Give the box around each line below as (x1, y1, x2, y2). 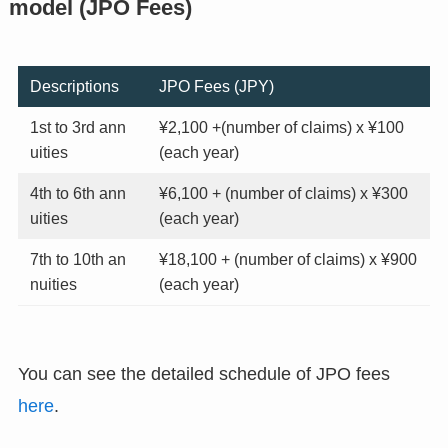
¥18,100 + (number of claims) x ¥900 (159, 249, 417, 268)
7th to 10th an (30, 249, 126, 268)
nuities (30, 274, 77, 293)
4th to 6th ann (30, 183, 126, 202)
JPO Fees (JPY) (159, 76, 274, 95)
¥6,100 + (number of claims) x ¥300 (159, 183, 408, 202)
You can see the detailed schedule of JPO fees (17, 363, 390, 384)
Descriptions (30, 76, 119, 95)
